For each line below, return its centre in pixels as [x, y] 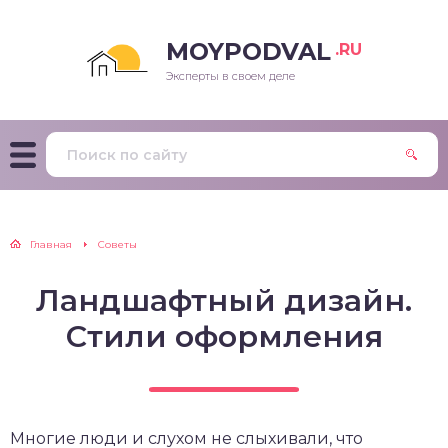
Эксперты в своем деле [230, 76]
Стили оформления [224, 336]
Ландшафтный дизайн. [224, 300]
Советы [117, 244]
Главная [51, 244]
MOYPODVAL [248, 51]
